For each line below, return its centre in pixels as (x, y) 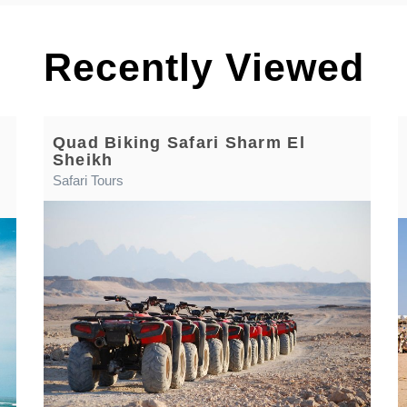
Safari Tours (88, 180)
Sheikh (83, 160)
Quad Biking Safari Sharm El (179, 143)
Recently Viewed (203, 67)
